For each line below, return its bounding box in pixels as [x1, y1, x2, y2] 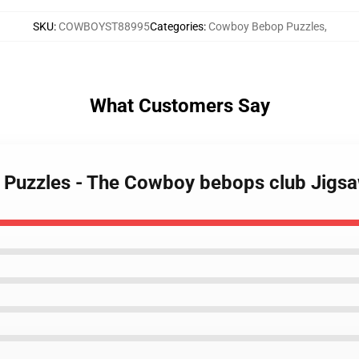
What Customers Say [89, 95, 270, 117]
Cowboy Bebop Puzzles [208, 20, 325, 33]
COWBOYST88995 [58, 20, 150, 33]
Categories [149, 20, 204, 33]
